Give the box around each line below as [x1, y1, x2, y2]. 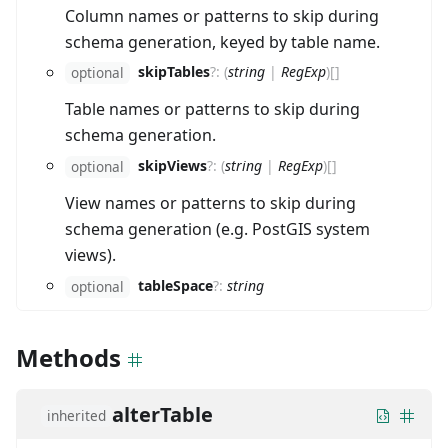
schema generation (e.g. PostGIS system [65, 218, 370, 241]
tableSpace [138, 276, 213, 296]
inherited [47, 405, 106, 425]
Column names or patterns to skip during [65, 4, 379, 27]
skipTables [138, 62, 210, 82]
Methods [16, 340, 121, 374]
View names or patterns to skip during [65, 192, 356, 215]
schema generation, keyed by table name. [65, 30, 380, 53]
